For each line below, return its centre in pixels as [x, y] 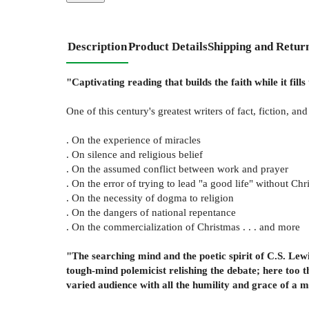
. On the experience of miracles [133, 140]
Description [97, 47]
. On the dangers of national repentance [151, 212]
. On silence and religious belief [134, 154]
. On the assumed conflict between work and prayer [177, 169]
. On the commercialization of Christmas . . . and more [183, 227]
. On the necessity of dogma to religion [150, 198]
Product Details [168, 47]
